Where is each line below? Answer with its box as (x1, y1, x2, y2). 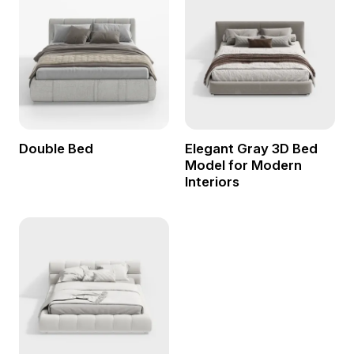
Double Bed (18, 141, 93, 157)
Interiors (184, 174, 239, 190)
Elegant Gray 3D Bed (184, 141, 318, 157)
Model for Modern (184, 157, 302, 174)
